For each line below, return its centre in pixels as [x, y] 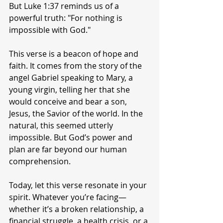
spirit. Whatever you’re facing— [68, 197]
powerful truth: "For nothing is [67, 18]
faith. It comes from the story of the [76, 66]
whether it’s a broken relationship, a [77, 209]
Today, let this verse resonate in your [79, 185]
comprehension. [40, 161]
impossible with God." [50, 30]
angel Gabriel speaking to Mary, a [72, 78]
